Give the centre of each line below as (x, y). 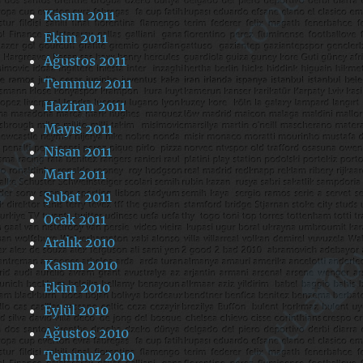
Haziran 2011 (85, 106)
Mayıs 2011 (79, 128)
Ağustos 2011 (85, 60)
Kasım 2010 (81, 265)
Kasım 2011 (80, 15)
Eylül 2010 (77, 310)
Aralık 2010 (80, 242)
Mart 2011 (75, 174)
